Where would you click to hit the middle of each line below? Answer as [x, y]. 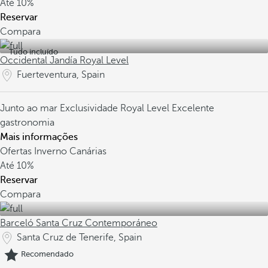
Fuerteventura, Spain [61, 75]
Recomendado [47, 254]
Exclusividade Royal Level [116, 108]
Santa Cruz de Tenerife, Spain [79, 237]
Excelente [193, 108]
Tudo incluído [33, 52]
